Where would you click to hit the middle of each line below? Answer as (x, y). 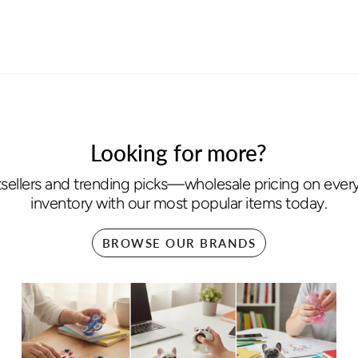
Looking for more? (179, 153)
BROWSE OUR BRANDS (179, 243)
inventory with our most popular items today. (179, 203)
